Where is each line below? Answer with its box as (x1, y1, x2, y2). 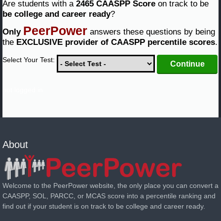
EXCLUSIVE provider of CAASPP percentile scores (16, 37, 215, 47)
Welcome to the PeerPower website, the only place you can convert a (2, 182, 219, 190)
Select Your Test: (2, 56, 57, 64)
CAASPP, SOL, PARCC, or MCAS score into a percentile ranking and (2, 192, 216, 200)
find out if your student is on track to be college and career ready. (2, 202, 205, 211)
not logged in (2, 86, 43, 94)
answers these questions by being (87, 27, 215, 37)
